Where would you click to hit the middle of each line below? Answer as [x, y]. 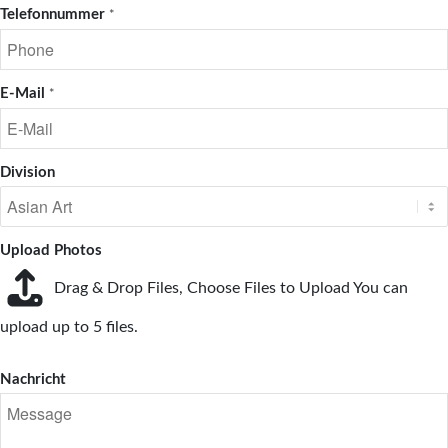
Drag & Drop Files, [120, 288]
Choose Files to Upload [268, 288]
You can [380, 288]
